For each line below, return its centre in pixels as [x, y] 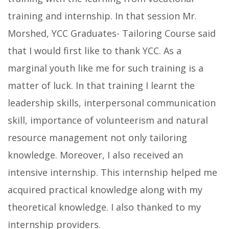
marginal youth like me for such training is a [106, 68]
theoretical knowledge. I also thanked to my [104, 207]
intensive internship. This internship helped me [112, 173]
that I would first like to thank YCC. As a [95, 51]
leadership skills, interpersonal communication [112, 103]
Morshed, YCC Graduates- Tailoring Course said [112, 33]
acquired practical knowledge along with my [105, 190]
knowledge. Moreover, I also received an [95, 155]
